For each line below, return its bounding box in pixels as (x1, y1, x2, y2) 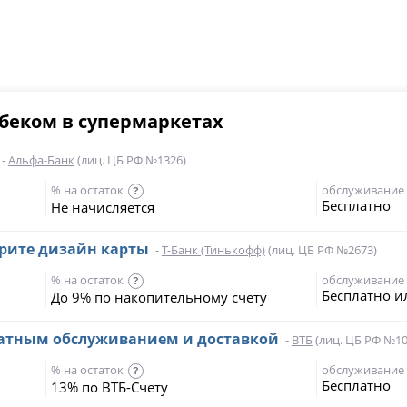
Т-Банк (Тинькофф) (161, 242, 265, 258)
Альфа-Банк (7, 152, 74, 168)
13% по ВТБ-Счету (50, 378, 168, 396)
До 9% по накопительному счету (50, 288, 267, 306)
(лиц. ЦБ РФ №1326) (74, 152, 186, 168)
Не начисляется (50, 198, 154, 216)
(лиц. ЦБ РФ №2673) (264, 242, 377, 258)
